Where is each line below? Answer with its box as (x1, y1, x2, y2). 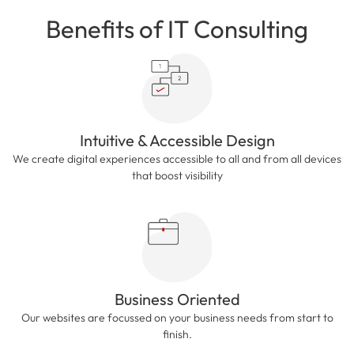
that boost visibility (131, 168, 223, 183)
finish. (162, 327, 192, 342)
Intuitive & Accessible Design (79, 130, 275, 151)
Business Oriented (114, 289, 240, 310)
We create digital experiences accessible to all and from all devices (13, 152, 341, 167)
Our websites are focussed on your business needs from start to (21, 311, 333, 326)
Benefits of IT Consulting (46, 13, 308, 45)
